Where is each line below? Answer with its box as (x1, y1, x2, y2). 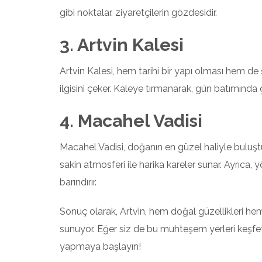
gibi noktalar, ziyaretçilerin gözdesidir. (60, 7, 217, 19)
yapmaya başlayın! (60, 241, 141, 253)
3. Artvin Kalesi (60, 35, 184, 56)
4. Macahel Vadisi (60, 111, 202, 132)
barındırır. (60, 177, 96, 188)
